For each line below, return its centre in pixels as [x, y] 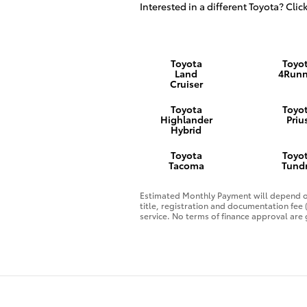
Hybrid [186, 129]
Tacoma [186, 165]
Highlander [186, 119]
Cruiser [186, 83]
